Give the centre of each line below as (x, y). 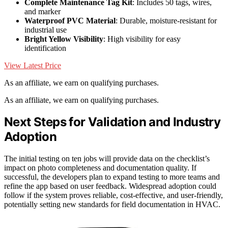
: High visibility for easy (142, 39)
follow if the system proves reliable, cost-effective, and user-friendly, (113, 195)
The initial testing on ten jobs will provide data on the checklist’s (107, 159)
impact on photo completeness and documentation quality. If (100, 168)
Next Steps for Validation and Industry (112, 122)
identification (45, 48)
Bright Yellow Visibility (64, 39)
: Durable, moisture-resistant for (166, 20)
